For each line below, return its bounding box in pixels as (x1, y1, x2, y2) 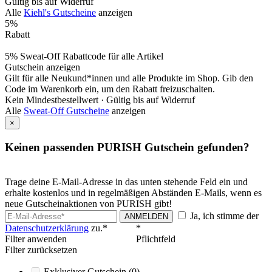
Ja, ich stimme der (188, 210, 259, 221)
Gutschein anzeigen (5, 62, 83, 73)
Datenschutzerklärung (5, 222, 89, 233)
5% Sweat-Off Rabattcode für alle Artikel (5, 51, 163, 62)
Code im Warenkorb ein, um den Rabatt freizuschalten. (5, 84, 215, 95)
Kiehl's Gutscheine (24, 7, 96, 18)
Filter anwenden (5, 233, 67, 244)
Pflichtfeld (136, 233, 175, 244)
